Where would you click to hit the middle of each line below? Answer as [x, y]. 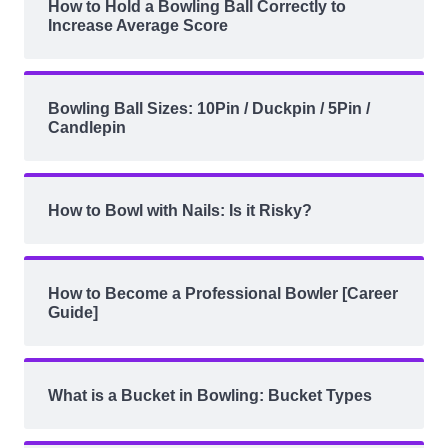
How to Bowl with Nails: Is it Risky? [180, 211]
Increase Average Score [138, 26]
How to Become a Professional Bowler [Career [223, 294]
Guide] [73, 313]
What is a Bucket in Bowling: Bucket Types [210, 396]
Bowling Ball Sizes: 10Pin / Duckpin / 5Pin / [209, 109]
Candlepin [87, 128]
